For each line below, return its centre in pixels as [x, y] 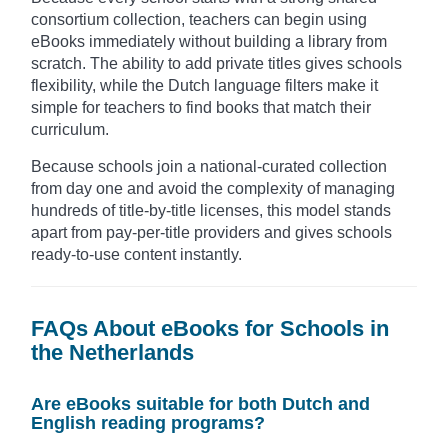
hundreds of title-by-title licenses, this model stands [211, 211]
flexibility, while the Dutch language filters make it [204, 86]
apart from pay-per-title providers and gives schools [211, 233]
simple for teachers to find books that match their [201, 108]
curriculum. [70, 130]
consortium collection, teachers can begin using [199, 20]
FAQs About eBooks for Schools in [210, 329]
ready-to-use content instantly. [136, 255]
